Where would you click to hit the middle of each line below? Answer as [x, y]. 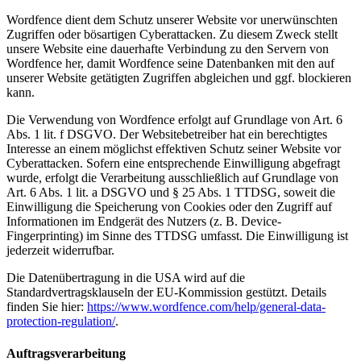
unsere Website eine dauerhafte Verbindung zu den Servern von [168, 49]
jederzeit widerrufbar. [60, 251]
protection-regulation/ [61, 322]
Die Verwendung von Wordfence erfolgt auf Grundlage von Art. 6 [174, 120]
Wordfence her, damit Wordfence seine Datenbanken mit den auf [170, 64]
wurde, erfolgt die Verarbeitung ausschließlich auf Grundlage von [172, 178]
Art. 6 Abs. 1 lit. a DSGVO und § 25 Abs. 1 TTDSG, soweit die [171, 193]
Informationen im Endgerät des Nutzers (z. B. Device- [144, 222]
